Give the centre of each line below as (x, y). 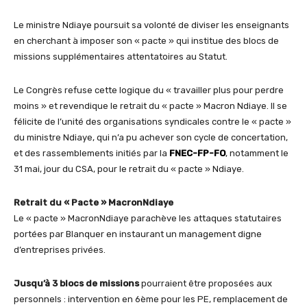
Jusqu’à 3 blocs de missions (76, 284)
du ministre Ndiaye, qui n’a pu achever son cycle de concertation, (151, 138)
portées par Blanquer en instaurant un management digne (138, 234)
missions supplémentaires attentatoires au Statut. (121, 57)
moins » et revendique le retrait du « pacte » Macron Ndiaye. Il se (150, 106)
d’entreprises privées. (60, 250)
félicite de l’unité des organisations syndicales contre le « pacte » (152, 122)
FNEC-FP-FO (197, 153)
